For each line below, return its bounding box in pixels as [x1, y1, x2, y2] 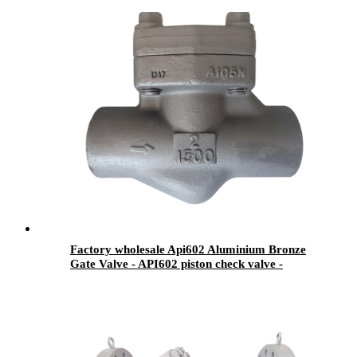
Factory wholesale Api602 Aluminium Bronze [70, 242, 306, 256]
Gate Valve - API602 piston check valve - [70, 257, 283, 270]
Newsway [70, 271, 120, 284]
